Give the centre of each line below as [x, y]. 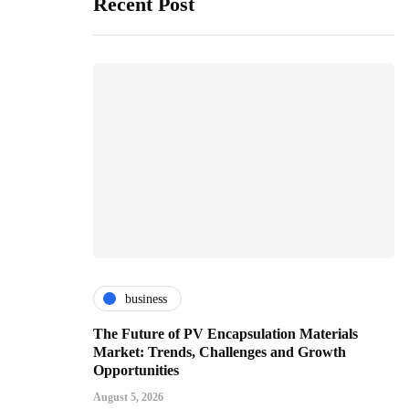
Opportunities [136, 371]
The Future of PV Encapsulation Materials [225, 334]
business [146, 299]
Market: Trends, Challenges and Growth [220, 352]
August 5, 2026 [128, 398]
